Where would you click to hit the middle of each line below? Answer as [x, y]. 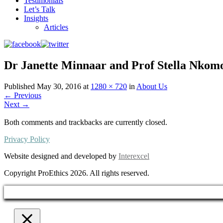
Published [20, 86]
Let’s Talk [40, 9]
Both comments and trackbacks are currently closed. [86, 122]
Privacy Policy [27, 139]
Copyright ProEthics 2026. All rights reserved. [77, 173]
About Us [152, 86]
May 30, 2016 [59, 86]
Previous [27, 95]
